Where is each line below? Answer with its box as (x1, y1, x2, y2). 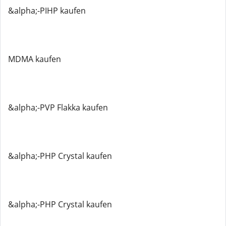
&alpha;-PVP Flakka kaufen (8, 102, 108, 113)
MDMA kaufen (8, 53, 61, 65)
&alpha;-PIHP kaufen (8, 5, 86, 16)
